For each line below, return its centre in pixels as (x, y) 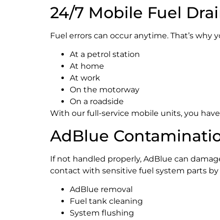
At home (87, 66)
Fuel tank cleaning (106, 201)
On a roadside (97, 102)
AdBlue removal (101, 189)
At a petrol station (105, 55)
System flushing (102, 213)
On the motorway (105, 90)
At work (85, 78)
